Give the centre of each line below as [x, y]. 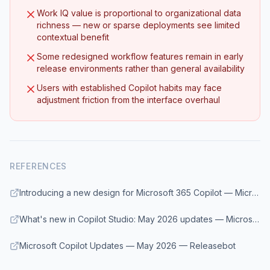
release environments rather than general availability [141, 68]
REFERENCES [38, 166]
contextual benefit [73, 37]
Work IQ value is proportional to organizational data [139, 13]
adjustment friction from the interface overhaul [128, 100]
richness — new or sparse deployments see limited [138, 25]
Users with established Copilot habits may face [129, 88]
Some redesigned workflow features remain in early [140, 56]
